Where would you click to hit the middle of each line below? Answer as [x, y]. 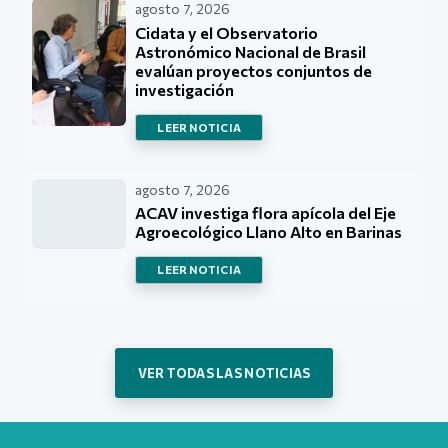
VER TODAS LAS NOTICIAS [224, 373]
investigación [185, 89]
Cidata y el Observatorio [227, 32]
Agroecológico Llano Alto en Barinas [269, 232]
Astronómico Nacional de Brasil [251, 51]
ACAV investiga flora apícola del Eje [266, 213]
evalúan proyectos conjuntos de [254, 70]
